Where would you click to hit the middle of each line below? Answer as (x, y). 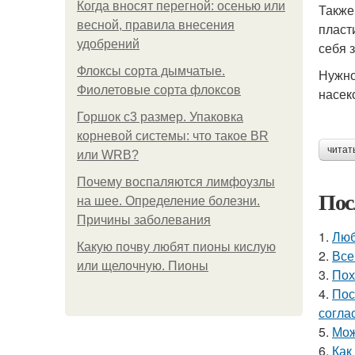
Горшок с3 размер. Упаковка (160, 117)
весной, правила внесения (156, 25)
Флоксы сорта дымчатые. (151, 71)
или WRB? (108, 155)
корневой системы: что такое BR (173, 136)
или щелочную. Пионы (143, 266)
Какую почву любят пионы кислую (176, 247)
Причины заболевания (144, 220)
